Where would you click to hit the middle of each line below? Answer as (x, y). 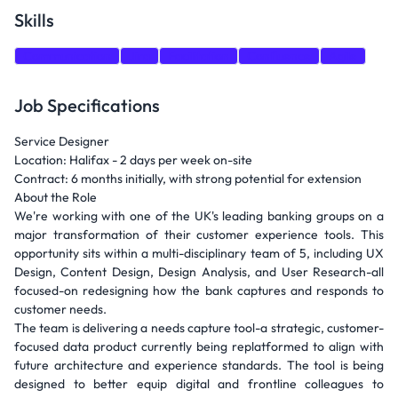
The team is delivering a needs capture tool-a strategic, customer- (199, 328)
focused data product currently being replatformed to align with (199, 346)
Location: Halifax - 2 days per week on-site (133, 160)
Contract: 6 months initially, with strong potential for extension (188, 179)
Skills (34, 20)
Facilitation (199, 56)
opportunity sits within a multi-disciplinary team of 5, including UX (199, 253)
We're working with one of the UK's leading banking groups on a (199, 216)
